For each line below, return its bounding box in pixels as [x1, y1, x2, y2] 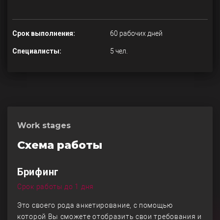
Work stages [17, 121, 71, 130]
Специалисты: [12, 47, 61, 55]
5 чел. [110, 47, 128, 55]
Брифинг [17, 166, 59, 178]
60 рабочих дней [110, 29, 163, 37]
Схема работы [17, 138, 102, 152]
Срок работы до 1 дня [17, 183, 94, 191]
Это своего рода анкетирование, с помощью [17, 201, 173, 209]
